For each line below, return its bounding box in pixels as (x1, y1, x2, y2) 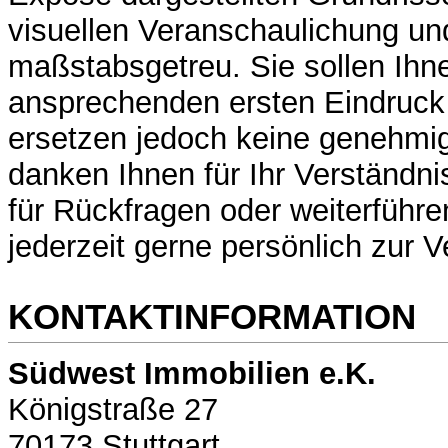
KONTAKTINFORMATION (8, 296, 416, 336)
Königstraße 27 (8, 392, 218, 428)
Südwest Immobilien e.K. (8, 356, 376, 392)
